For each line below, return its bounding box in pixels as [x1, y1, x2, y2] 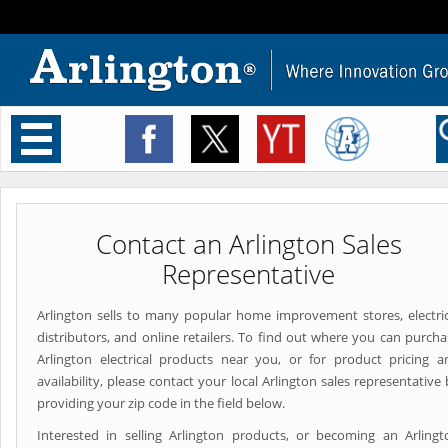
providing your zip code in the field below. [37, 394, 285, 412]
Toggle [45, 124, 85, 142]
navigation [40, 146, 103, 164]
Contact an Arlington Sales [95, 226, 402, 262]
